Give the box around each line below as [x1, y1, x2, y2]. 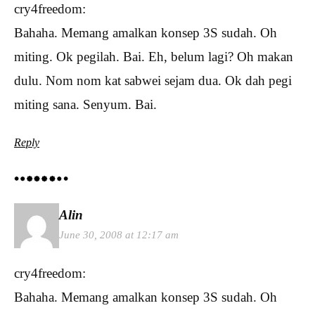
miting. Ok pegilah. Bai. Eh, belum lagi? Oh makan [14, 49, 293, 65]
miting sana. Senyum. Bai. [14, 97, 157, 112]
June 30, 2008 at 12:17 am [59, 229, 179, 241]
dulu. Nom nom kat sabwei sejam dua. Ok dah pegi [14, 73, 292, 89]
